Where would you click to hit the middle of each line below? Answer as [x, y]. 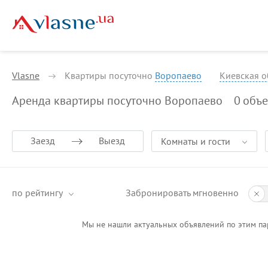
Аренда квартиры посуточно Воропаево [117, 100]
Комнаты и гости [196, 141]
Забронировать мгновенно [182, 193]
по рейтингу [37, 193]
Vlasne [26, 75]
